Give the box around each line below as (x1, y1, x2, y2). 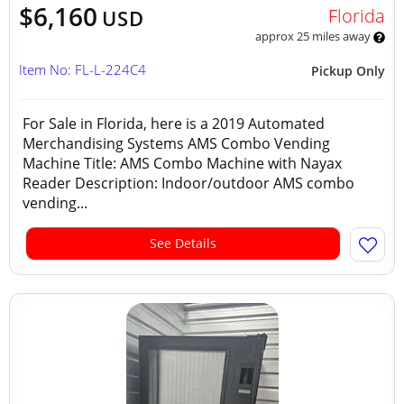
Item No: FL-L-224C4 (19, 60, 146, 78)
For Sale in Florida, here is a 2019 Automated (23, 114, 325, 133)
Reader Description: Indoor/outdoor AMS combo (23, 173, 354, 193)
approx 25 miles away (254, 28, 373, 44)
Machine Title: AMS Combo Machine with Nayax (23, 153, 342, 173)
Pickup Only (311, 62, 385, 79)
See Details (150, 234, 216, 252)
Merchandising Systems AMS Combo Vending (23, 133, 330, 153)
